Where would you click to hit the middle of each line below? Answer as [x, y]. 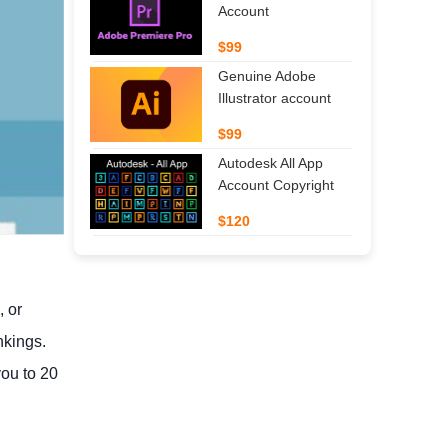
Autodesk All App [270, 162]
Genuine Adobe [266, 75]
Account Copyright [276, 184]
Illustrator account [274, 97]
